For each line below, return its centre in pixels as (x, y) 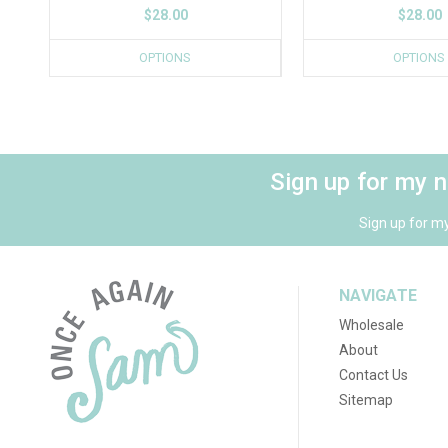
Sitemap (366, 399)
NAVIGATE (378, 295)
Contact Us (374, 374)
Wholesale (372, 324)
